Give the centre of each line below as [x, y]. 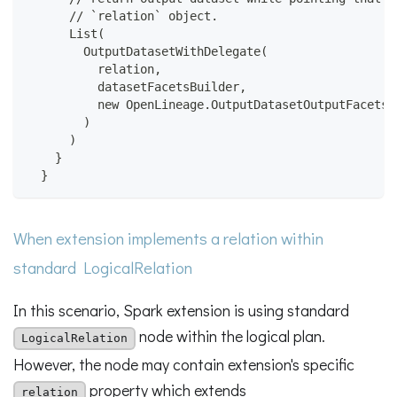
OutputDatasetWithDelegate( [147, 52]
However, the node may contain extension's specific [184, 364]
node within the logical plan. [230, 336]
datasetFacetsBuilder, [136, 87]
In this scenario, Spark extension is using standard [181, 311]
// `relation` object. [122, 16]
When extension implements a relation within [168, 237]
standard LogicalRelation [103, 267]
